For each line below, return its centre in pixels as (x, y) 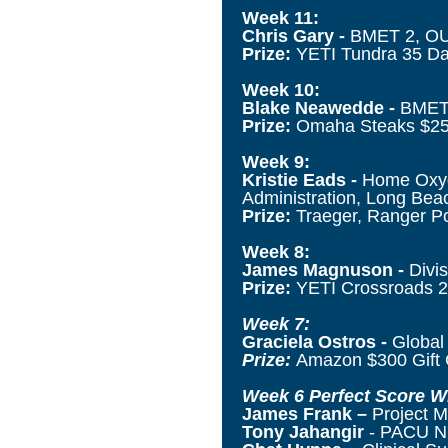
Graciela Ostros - (317, 341)
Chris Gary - (296, 35)
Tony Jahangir (303, 431)
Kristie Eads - (302, 179)
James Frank (297, 413)
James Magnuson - (325, 269)
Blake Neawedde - (321, 107)
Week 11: (280, 17)
